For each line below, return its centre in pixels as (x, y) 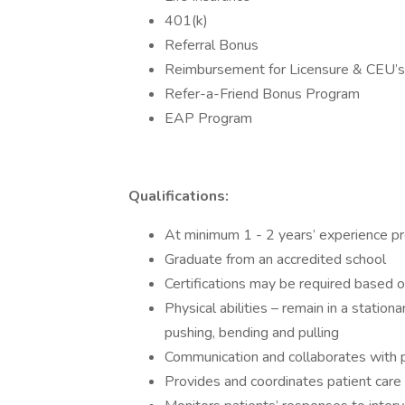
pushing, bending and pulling (252, 333)
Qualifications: (179, 196)
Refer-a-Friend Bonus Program (262, 94)
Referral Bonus (212, 45)
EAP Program (208, 118)
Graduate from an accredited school (275, 259)
